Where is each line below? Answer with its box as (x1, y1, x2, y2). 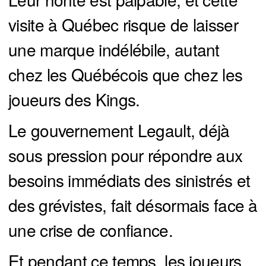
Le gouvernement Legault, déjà (8, 118, 230, 142)
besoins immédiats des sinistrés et (8, 168, 251, 192)
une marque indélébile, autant (8, 37, 220, 62)
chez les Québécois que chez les (8, 62, 243, 87)
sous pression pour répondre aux (8, 143, 243, 167)
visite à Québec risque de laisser (8, 12, 238, 37)
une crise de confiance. (8, 218, 173, 242)
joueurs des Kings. (8, 87, 140, 112)
